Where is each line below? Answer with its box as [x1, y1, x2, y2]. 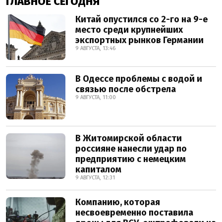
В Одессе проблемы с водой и [75, 73, 202, 84]
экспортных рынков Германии [75, 35, 204, 46]
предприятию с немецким [75, 154, 186, 165]
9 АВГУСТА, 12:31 [75, 174, 115, 181]
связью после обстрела [75, 84, 176, 95]
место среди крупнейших [75, 24, 183, 35]
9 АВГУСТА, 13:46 [75, 45, 115, 52]
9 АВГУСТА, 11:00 [75, 94, 116, 101]
